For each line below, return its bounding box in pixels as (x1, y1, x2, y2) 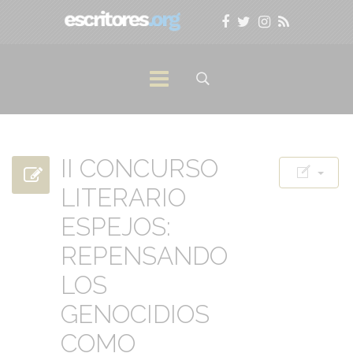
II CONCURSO (61, 154, 218, 183)
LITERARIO (61, 183, 186, 212)
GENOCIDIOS (61, 299, 210, 329)
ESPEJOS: (61, 212, 171, 241)
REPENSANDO (61, 241, 228, 270)
